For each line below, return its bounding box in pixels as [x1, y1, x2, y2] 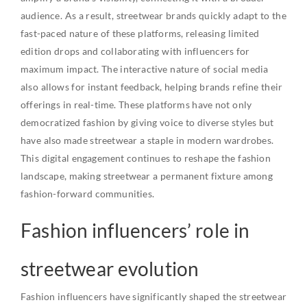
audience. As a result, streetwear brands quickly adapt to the [21, 10, 286, 21]
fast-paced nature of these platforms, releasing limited [21, 27, 260, 39]
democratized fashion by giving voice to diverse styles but [21, 116, 274, 128]
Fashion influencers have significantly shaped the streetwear [21, 291, 287, 302]
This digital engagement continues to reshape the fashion [21, 152, 271, 164]
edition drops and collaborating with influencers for [21, 45, 250, 57]
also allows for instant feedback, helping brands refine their [21, 81, 283, 93]
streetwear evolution [21, 257, 199, 280]
